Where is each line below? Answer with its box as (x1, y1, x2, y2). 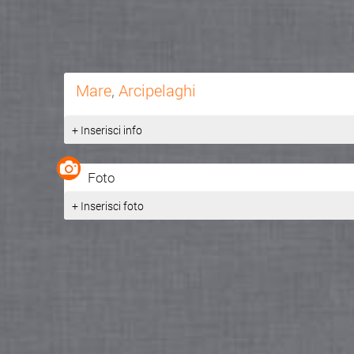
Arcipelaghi (118, 79, 196, 100)
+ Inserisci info (71, 122, 142, 137)
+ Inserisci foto (71, 198, 144, 213)
